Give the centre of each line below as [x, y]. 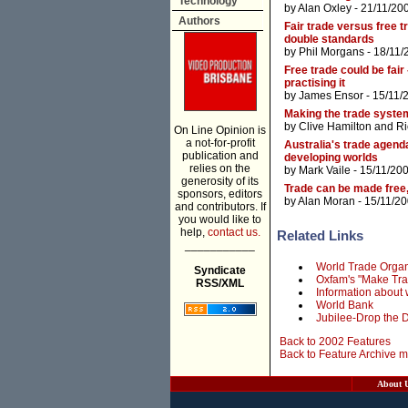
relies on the [220, 168]
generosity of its [220, 181]
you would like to [220, 219]
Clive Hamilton [335, 127]
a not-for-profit [220, 143]
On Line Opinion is [220, 130]
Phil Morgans [331, 52]
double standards [329, 40]
